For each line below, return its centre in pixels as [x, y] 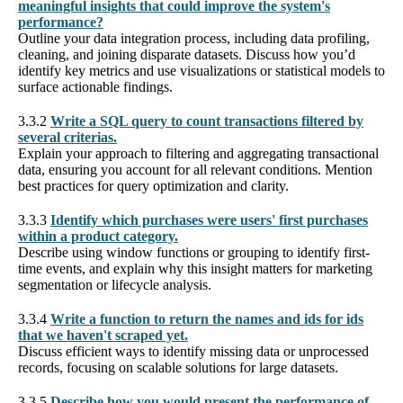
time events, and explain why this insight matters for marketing [195, 268]
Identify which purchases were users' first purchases [209, 219]
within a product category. [98, 236]
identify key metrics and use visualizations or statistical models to [201, 70]
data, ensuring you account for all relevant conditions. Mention [195, 169]
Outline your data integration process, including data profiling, [194, 38]
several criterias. [67, 137]
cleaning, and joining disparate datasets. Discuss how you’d [187, 54]
